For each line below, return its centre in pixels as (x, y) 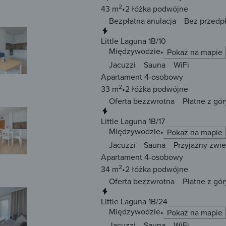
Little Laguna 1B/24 (134, 202)
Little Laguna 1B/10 (133, 41)
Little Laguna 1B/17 (133, 121)
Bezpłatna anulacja (143, 21)
